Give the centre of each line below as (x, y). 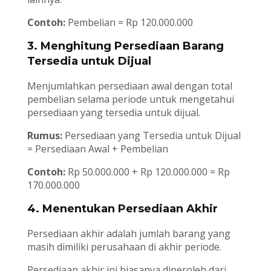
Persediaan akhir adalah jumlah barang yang (129, 234)
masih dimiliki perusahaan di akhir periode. (124, 247)
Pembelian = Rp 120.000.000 (129, 23)
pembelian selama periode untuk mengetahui (130, 100)
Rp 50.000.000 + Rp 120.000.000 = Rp (147, 172)
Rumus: (46, 136)
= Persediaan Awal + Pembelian (97, 149)
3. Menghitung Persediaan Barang (125, 46)
